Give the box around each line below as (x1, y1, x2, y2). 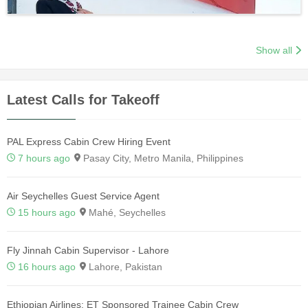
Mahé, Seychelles (86, 207, 166, 219)
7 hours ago (18, 153, 70, 164)
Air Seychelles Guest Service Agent (7, 190, 159, 202)
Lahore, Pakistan (86, 261, 162, 273)
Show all (256, 45, 293, 56)
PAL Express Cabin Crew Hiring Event (7, 136, 170, 148)
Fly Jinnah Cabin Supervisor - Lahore (7, 245, 169, 256)
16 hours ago (18, 261, 76, 273)
